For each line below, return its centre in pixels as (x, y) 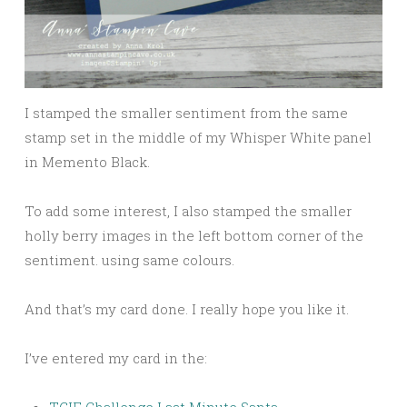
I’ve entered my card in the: (116, 357)
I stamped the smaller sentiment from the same (186, 112)
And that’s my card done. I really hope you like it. (187, 308)
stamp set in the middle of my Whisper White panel (198, 137)
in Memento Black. (87, 161)
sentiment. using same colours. (129, 259)
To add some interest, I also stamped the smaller (188, 210)
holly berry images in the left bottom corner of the (194, 235)
